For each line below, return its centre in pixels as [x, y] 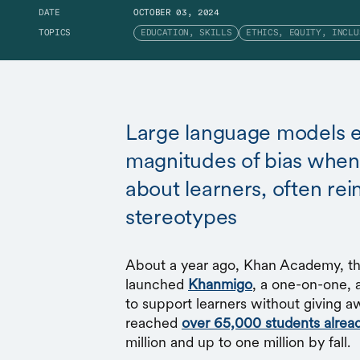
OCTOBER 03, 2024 [176, 13]
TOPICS [55, 33]
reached [153, 323]
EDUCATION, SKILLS [186, 33]
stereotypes [184, 216]
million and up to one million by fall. [240, 342]
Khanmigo [220, 284]
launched [157, 284]
